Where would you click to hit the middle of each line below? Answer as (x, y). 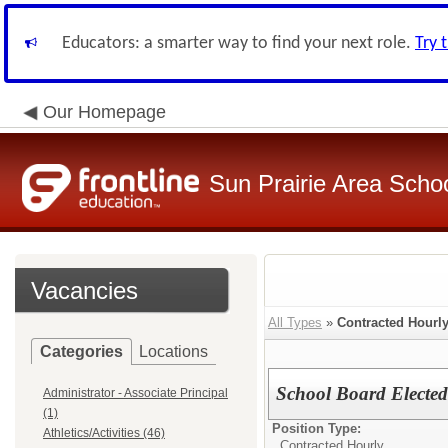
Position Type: (316, 428)
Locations (173, 351)
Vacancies (84, 290)
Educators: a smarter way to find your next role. (238, 43)
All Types (295, 322)
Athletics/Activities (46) (104, 433)
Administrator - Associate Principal (135, 393)
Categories (81, 351)
